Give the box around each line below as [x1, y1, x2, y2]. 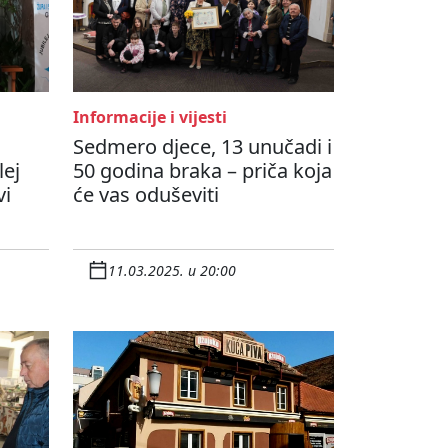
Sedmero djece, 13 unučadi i [73, 133, 332, 161]
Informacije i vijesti [73, 106, 227, 129]
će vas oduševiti [73, 181, 219, 209]
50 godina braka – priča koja [73, 157, 332, 185]
